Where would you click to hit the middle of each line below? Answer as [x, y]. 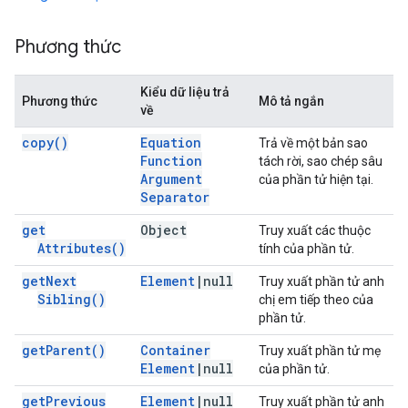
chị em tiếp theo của [316, 300]
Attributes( [78, 248]
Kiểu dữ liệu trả [185, 92]
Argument [171, 179]
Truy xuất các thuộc [315, 230]
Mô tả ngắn [291, 101]
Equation [171, 143]
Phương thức [68, 47]
